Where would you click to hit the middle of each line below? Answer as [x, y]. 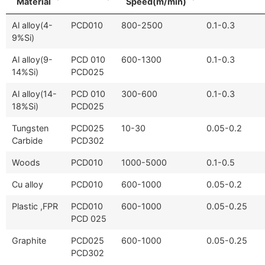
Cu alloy [28, 184]
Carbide [27, 140]
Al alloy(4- [32, 25]
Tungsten [30, 128]
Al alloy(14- [34, 93]
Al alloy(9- [32, 59]
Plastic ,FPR [35, 206]
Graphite [29, 240]
